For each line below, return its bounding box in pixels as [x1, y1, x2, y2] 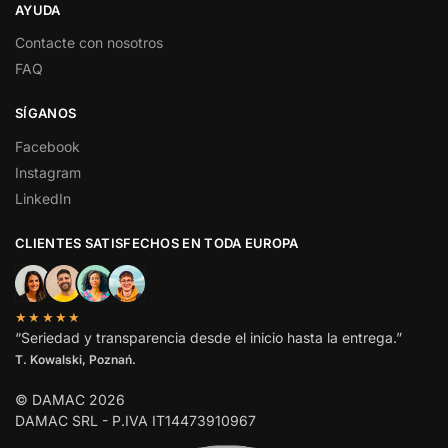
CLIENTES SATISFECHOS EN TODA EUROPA [15, 234, 299, 251]
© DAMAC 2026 [15, 390, 125, 408]
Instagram [15, 163, 81, 181]
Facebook [15, 137, 80, 155]
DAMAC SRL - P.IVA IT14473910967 [15, 411, 256, 429]
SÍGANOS [15, 105, 77, 122]
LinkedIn [15, 189, 71, 207]
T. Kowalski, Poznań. [15, 351, 136, 367]
